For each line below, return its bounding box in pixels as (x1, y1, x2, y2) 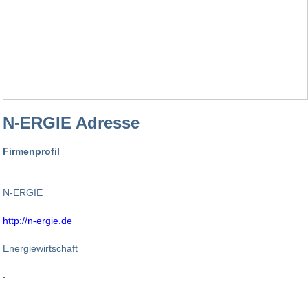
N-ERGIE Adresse (3, 113, 140, 133)
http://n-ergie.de (3, 214, 72, 226)
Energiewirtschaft (3, 243, 78, 254)
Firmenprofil (3, 146, 60, 157)
